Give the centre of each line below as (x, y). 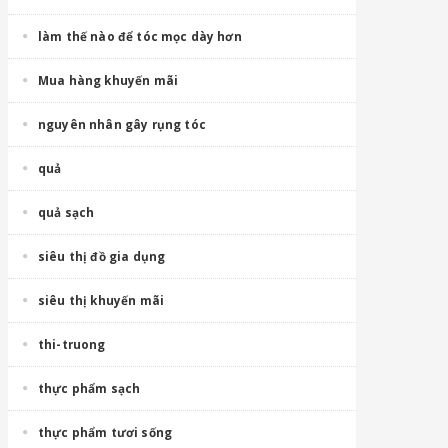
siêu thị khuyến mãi (101, 300)
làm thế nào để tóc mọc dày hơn (140, 36)
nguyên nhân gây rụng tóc (122, 124)
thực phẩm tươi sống (105, 432)
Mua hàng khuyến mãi (108, 80)
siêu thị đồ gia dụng (102, 256)
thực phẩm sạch (89, 388)
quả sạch (66, 212)
